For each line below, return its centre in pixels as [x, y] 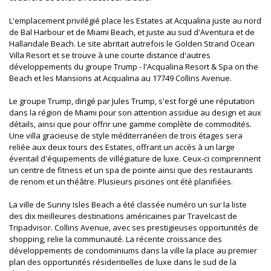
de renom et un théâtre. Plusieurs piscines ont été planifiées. [121, 181]
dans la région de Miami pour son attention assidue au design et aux [135, 112]
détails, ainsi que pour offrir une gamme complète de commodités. [130, 124]
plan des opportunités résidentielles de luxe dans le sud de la [123, 262]
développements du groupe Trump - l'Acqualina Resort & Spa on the [134, 66]
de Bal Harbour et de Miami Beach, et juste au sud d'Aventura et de [132, 32]
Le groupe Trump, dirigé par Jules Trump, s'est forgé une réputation [132, 101]
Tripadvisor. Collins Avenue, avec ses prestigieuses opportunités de [134, 227]
